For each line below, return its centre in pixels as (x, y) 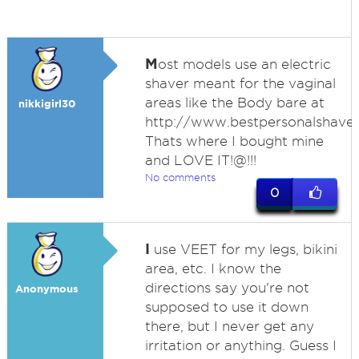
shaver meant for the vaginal (240, 83)
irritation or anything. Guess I (240, 345)
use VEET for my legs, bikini (243, 249)
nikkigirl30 (47, 104)
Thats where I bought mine (234, 141)
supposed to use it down (226, 307)
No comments (180, 177)
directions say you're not (227, 288)
